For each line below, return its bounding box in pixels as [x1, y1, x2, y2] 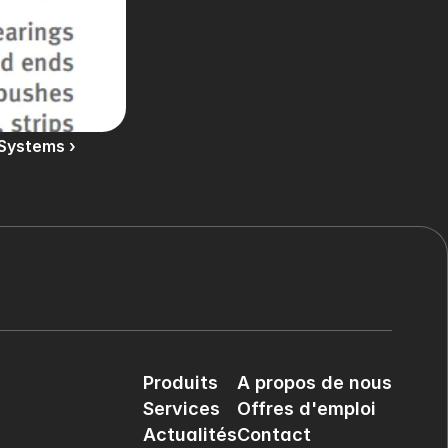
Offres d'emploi [237, 398, 376, 419]
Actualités [143, 424, 237, 445]
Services [143, 398, 220, 419]
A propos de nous [237, 372, 392, 393]
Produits [143, 372, 218, 393]
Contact [237, 424, 311, 445]
